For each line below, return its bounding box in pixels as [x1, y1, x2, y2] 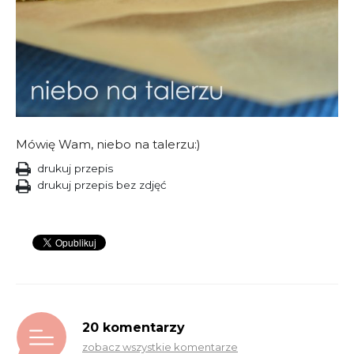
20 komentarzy [82, 319, 185, 335]
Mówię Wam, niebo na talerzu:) [16, 136, 201, 152]
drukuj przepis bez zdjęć [34, 179, 168, 192]
